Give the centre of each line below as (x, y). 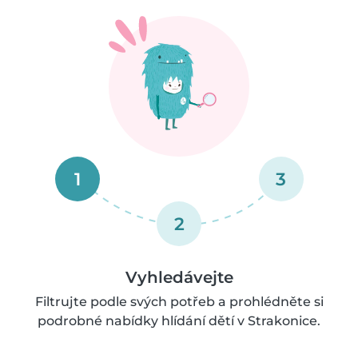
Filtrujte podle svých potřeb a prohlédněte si (179, 302)
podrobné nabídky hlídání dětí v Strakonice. (179, 321)
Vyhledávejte (179, 277)
